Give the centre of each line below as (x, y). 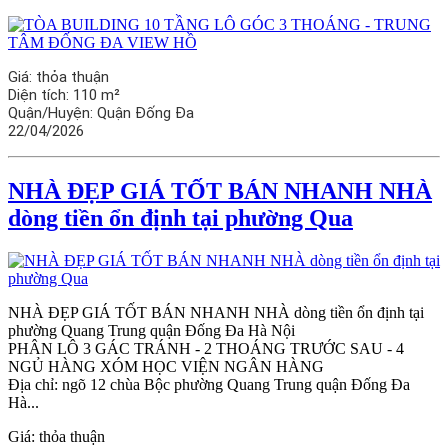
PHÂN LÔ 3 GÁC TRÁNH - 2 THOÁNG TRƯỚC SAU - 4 (206, 348)
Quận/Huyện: (52, 113)
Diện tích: (40, 95)
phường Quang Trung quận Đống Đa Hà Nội (151, 330)
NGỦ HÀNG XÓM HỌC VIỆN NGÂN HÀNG (166, 366)
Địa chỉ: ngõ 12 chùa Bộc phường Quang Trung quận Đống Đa (209, 384)
